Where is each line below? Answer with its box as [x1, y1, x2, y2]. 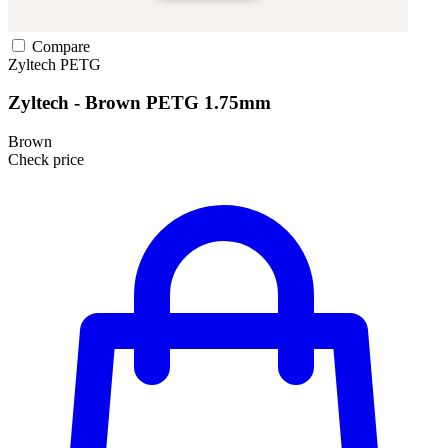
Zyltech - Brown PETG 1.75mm [8, 92, 271, 114]
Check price [8, 150, 84, 168]
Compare [28, 37, 90, 55]
